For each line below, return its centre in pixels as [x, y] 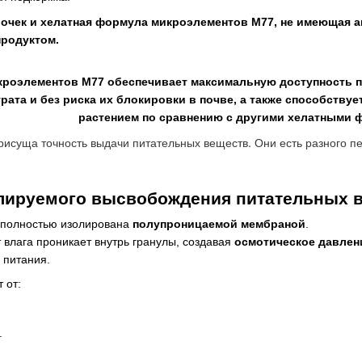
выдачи [110, 142]
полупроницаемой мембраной [219, 223]
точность [64, 142]
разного [326, 142]
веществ [226, 142]
